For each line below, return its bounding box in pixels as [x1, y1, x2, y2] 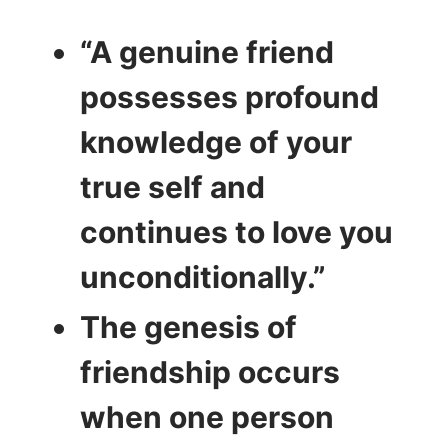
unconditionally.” [80, 258, 326, 295]
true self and [80, 168, 265, 205]
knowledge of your [80, 123, 352, 160]
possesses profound [80, 78, 379, 115]
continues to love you [80, 213, 393, 250]
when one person [80, 398, 334, 435]
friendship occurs [80, 353, 340, 390]
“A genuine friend [80, 33, 334, 70]
